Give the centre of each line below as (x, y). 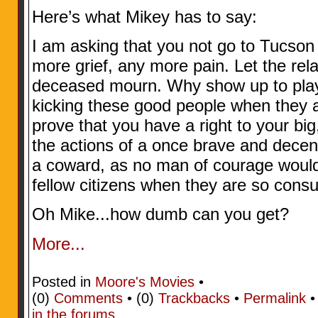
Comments (88, 298)
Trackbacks (194, 298)
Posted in (63, 281)
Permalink (274, 298)
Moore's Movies (144, 281)
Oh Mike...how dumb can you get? (160, 214)
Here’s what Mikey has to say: (144, 16)
